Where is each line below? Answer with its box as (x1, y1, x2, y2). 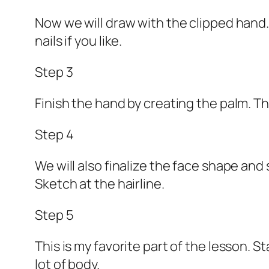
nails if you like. (35, 32, 122, 50)
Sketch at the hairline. (35, 175, 165, 193)
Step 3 (35, 63, 73, 82)
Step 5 (35, 206, 74, 225)
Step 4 (35, 125, 74, 144)
